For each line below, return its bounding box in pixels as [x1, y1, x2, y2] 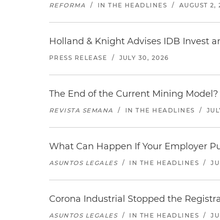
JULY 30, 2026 [119, 54, 169, 61]
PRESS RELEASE [49, 54, 108, 61]
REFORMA [49, 1, 86, 9]
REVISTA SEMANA [49, 107, 113, 114]
